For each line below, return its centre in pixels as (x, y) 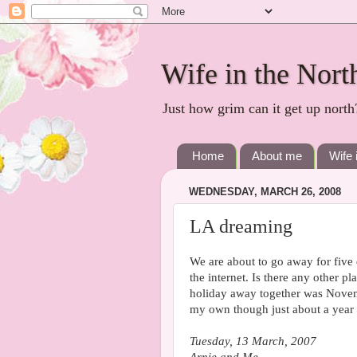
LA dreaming (241, 226)
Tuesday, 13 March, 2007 (253, 341)
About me (277, 156)
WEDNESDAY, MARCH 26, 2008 (265, 192)
